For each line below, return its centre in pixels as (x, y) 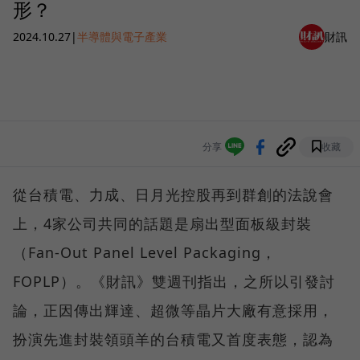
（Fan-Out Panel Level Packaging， (145, 252)
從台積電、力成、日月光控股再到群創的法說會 (173, 194)
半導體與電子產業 (122, 37)
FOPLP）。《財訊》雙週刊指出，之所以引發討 (174, 281)
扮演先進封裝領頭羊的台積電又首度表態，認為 (173, 339)
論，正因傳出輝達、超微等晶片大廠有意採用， (173, 310)
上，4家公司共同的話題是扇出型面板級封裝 (162, 223)
